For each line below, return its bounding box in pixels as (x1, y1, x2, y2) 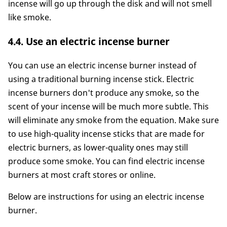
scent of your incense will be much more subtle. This (8, 101, 209, 112)
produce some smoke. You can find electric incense (8, 156, 205, 167)
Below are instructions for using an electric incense (8, 191, 204, 203)
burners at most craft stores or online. (8, 169, 156, 181)
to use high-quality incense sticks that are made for (8, 128, 205, 140)
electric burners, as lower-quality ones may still (8, 142, 188, 154)
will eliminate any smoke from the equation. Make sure (8, 115, 219, 126)
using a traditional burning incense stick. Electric (8, 73, 194, 85)
